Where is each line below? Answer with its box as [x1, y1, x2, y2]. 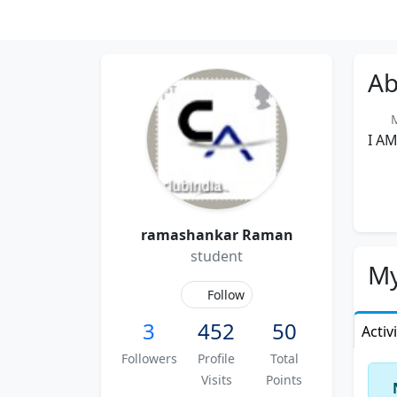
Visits [200, 371, 232, 388]
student [191, 246, 243, 266]
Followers [121, 350, 177, 367]
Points [266, 371, 303, 388]
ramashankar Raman [140, 225, 293, 245]
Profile [198, 350, 236, 367]
